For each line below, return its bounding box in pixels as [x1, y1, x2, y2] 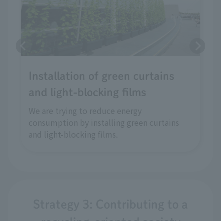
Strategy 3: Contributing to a [33, 198, 188, 210]
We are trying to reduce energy [29, 104, 142, 116]
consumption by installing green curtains [29, 116, 179, 128]
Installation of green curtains [29, 70, 174, 81]
